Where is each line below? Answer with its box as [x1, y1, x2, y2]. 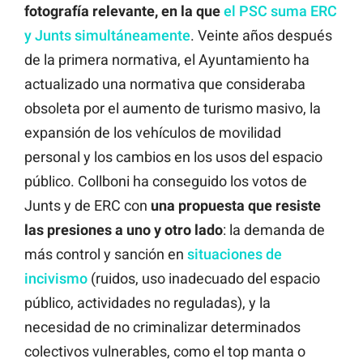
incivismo [24, 269, 88, 287]
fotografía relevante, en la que [24, 2, 224, 19]
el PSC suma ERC [224, 2, 337, 19]
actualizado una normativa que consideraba [24, 75, 305, 92]
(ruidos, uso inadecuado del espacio [88, 269, 320, 287]
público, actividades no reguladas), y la [24, 293, 271, 311]
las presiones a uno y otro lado [24, 220, 223, 238]
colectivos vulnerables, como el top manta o [24, 342, 305, 360]
